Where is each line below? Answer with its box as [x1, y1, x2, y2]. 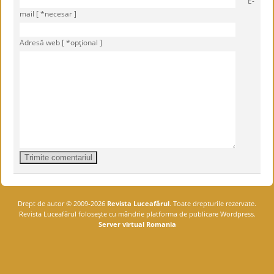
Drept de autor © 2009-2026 [18, 199, 105, 208]
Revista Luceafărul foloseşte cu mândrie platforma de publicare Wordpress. [18, 209, 256, 218]
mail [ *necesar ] [20, 9, 77, 19]
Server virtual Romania [98, 220, 176, 229]
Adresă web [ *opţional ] [20, 37, 103, 48]
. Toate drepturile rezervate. [169, 199, 256, 208]
